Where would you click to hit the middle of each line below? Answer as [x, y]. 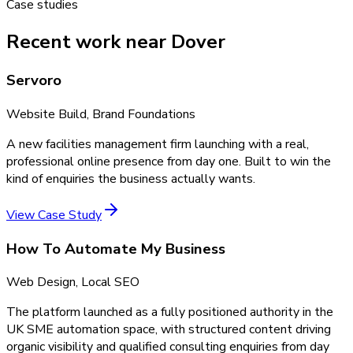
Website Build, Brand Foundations [101, 114]
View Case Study [54, 215]
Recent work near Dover [116, 42]
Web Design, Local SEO [73, 282]
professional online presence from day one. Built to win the [169, 161]
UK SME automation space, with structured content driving [169, 330]
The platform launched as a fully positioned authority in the [170, 312]
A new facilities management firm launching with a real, [158, 144]
